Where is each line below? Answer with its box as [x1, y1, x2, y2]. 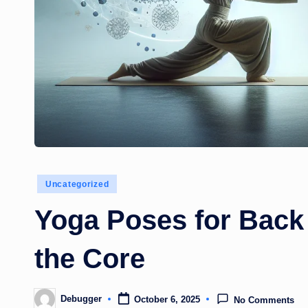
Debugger [60, 294, 102, 305]
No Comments [234, 294, 295, 305]
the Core [34, 243, 145, 274]
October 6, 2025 [133, 294, 200, 305]
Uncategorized [45, 179, 109, 189]
